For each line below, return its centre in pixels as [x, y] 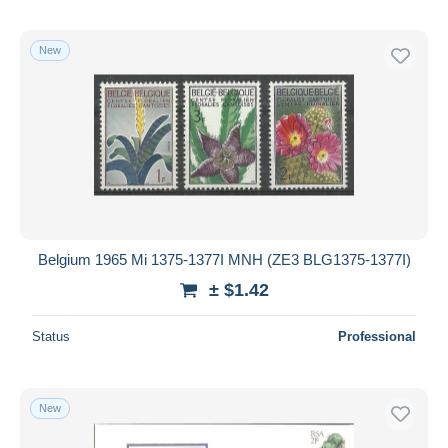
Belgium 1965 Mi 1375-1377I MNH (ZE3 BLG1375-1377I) [224, 259]
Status [51, 336]
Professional [377, 336]
